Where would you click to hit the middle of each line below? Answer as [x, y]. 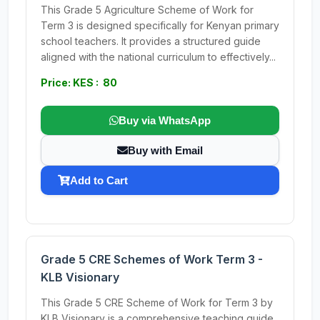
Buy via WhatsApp [165, 120]
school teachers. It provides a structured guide [151, 41]
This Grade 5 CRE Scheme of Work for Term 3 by [157, 302]
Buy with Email [165, 150]
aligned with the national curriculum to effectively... [158, 57]
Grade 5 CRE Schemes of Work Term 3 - [152, 259]
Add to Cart [99, 180]
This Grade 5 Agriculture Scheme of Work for [147, 10]
